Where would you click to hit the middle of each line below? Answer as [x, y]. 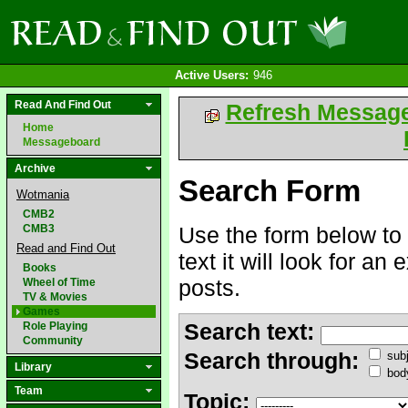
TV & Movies [55, 297]
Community [53, 341]
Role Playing [55, 326]
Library [33, 367]
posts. [209, 288]
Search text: [249, 331]
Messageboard [61, 142]
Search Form [270, 191]
